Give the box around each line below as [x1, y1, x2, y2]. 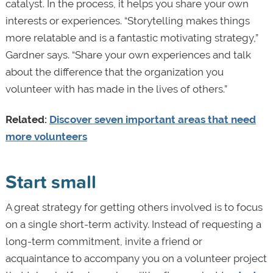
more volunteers [5, 130, 87, 143]
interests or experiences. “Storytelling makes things [5, 14, 250, 27]
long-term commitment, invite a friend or [5, 235, 202, 247]
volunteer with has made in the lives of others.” [5, 82, 227, 95]
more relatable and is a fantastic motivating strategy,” [5, 31, 258, 44]
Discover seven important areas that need [49, 113, 256, 126]
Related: [5, 113, 49, 126]
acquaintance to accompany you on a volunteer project [5, 252, 267, 264]
